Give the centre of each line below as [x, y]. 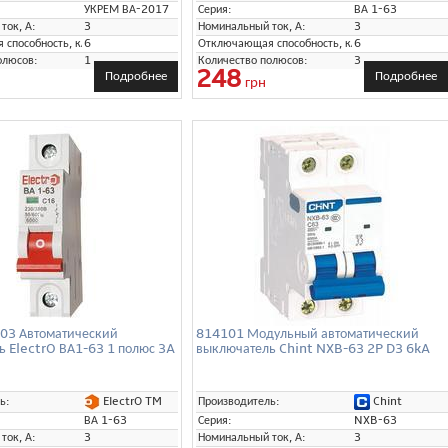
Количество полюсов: [253, 60]
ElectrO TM [131, 401]
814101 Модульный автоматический [307, 333]
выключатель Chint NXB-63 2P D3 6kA [313, 348]
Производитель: [239, 401]
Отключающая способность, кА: [280, 43]
